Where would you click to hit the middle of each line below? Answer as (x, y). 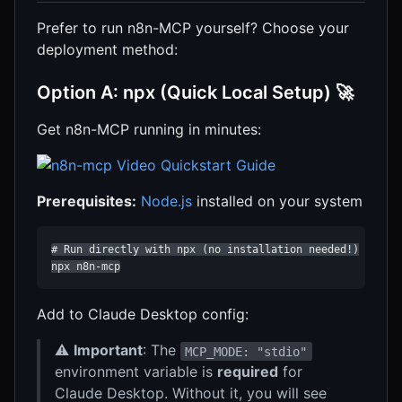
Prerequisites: (87, 201)
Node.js (166, 201)
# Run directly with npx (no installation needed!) (205, 250)
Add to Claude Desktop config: (143, 315)
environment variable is (136, 372)
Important (108, 350)
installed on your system (277, 201)
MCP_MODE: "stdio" (246, 351)
